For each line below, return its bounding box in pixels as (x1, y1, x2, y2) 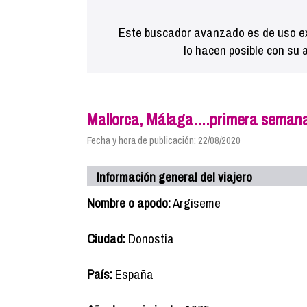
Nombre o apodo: (87, 194, 171, 212)
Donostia (125, 230, 174, 247)
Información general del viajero (97, 168, 252, 186)
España (112, 265, 153, 283)
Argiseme (171, 194, 221, 212)
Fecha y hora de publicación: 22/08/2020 (87, 133, 241, 147)
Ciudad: (87, 230, 125, 247)
